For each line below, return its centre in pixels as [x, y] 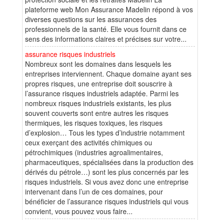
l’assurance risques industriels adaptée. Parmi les [102, 93]
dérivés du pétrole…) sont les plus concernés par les [107, 172]
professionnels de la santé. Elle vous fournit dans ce [106, 29]
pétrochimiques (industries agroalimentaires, [94, 152]
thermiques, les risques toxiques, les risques [94, 123]
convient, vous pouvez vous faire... [79, 211]
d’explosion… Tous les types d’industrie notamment [105, 132]
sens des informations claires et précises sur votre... [106, 39]
